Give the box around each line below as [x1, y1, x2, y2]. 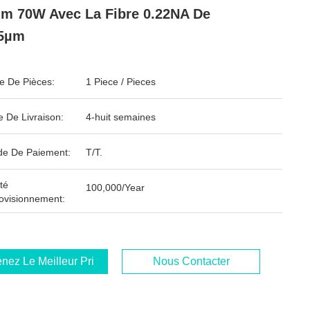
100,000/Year [86, 182, 145, 193]
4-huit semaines [86, 111, 156, 122]
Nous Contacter [152, 255, 230, 267]
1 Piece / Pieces [86, 76, 156, 87]
